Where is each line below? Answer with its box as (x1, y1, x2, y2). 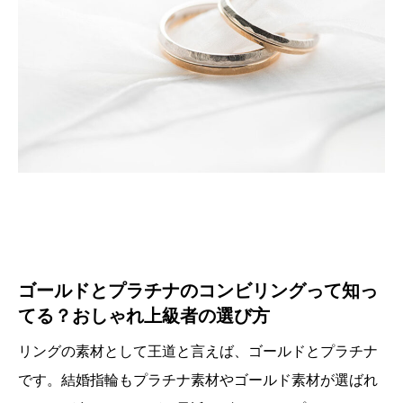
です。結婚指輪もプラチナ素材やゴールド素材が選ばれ (18, 372, 378, 388)
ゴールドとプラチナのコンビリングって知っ (18, 280, 378, 300)
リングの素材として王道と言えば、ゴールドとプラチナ (18, 343, 378, 359)
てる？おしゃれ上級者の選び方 (18, 305, 270, 326)
